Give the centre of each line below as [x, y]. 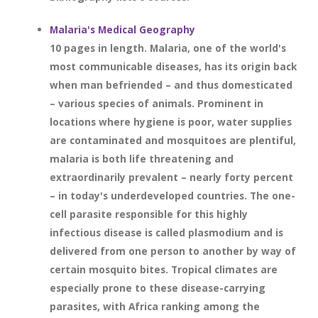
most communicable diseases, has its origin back [173, 66]
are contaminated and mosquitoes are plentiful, [173, 140]
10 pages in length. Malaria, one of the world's [168, 48]
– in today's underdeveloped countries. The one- [172, 196]
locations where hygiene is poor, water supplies [171, 122]
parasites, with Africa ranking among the [155, 306]
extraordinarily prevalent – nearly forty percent [171, 177]
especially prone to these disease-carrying [158, 288]
